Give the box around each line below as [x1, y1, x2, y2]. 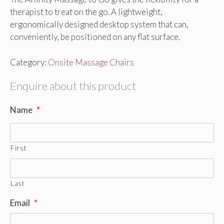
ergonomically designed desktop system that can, [10, 19, 188, 29]
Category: [10, 56, 48, 67]
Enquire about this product [10, 78, 136, 92]
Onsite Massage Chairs [48, 56, 134, 67]
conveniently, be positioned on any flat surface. [10, 31, 180, 42]
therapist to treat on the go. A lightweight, [10, 6, 162, 17]
